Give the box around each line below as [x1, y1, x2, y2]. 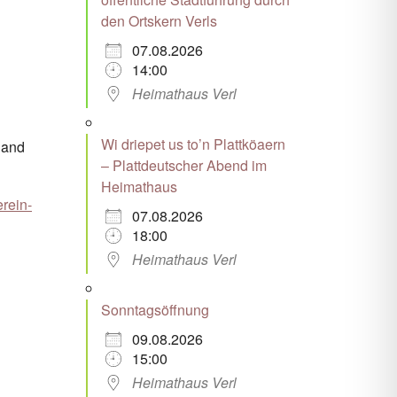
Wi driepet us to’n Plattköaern [100, 133, 285, 154]
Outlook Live [280, 52, 359, 74]
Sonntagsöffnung [100, 299, 209, 320]
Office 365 [45, 52, 109, 74]
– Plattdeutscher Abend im [100, 154, 267, 175]
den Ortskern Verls [100, 10, 217, 31]
